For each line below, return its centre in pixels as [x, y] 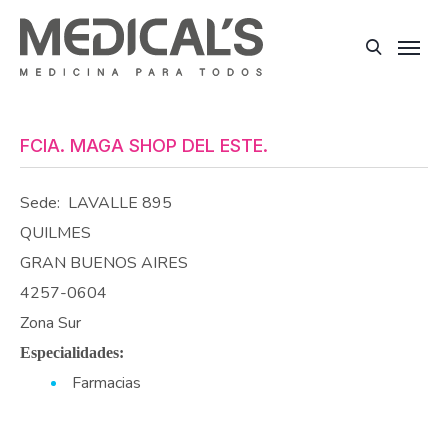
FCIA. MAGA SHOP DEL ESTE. [144, 145]
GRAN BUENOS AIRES [104, 262]
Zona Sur [50, 322]
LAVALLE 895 [120, 202]
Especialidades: [72, 352]
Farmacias [106, 382]
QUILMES [55, 232]
